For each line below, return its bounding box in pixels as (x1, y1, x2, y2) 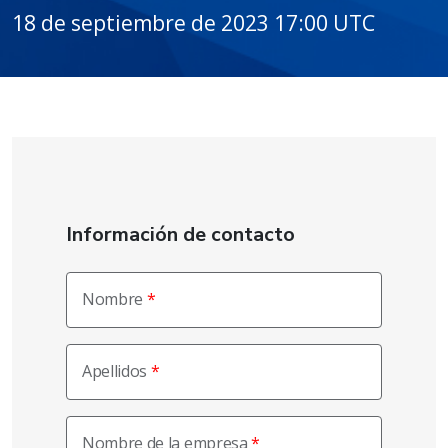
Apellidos (82, 360, 148, 382)
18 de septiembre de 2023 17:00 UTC (12, 9, 375, 37)
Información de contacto (66, 221, 295, 248)
